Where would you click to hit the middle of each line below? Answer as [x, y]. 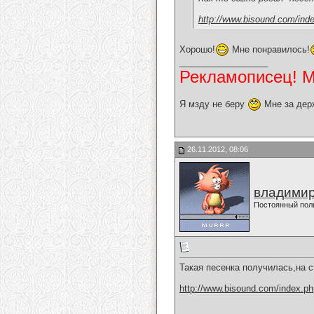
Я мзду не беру [213, 104]
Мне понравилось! [269, 49]
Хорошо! [197, 49]
